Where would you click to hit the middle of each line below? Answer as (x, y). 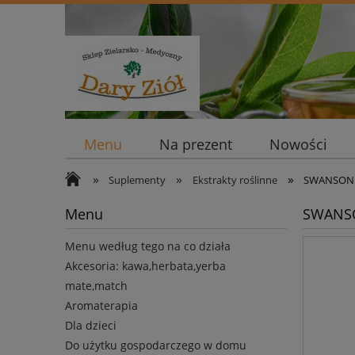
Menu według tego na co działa (148, 246)
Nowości (299, 145)
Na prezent (195, 145)
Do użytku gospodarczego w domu (156, 345)
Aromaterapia (101, 306)
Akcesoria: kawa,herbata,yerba (145, 266)
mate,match (96, 286)
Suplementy (137, 180)
